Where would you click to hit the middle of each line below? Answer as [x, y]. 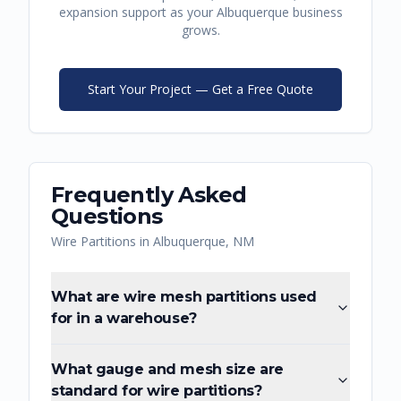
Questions [107, 217]
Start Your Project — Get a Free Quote [200, 90]
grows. [200, 30]
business [316, 13]
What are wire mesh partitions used [184, 297]
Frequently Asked [149, 195]
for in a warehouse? [124, 319]
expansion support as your [137, 13]
